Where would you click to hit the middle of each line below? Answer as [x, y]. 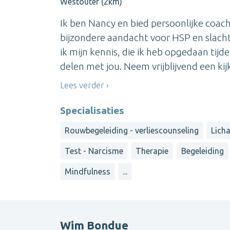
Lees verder [82, 85]
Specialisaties [92, 110]
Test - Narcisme [94, 151]
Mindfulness [88, 172]
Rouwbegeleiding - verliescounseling [132, 130]
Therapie [152, 151]
